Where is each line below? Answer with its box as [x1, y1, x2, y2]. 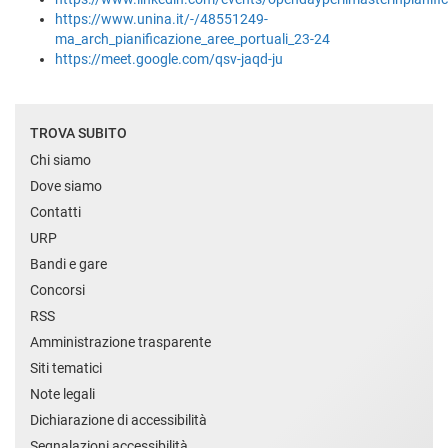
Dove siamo [30, 177, 102, 194]
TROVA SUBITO [30, 124, 127, 141]
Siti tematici [30, 359, 102, 376]
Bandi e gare [30, 255, 107, 272]
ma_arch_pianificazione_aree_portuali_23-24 [55, 30, 330, 47]
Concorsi [30, 281, 85, 298]
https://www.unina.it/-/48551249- [55, 10, 268, 27]
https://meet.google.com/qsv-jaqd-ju [55, 50, 283, 67]
